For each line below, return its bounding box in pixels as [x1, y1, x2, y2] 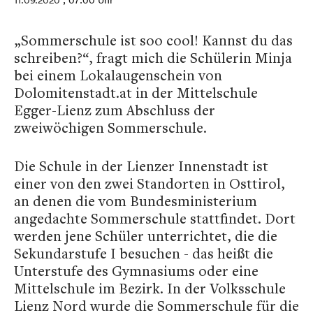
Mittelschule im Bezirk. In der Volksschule [14, 279, 286, 298]
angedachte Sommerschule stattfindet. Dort [14, 209, 296, 228]
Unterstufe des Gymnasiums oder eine [14, 261, 259, 280]
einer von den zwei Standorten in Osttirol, [14, 174, 285, 193]
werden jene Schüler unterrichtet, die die [14, 226, 277, 245]
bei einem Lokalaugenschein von [14, 66, 222, 85]
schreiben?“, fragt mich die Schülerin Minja [14, 48, 292, 67]
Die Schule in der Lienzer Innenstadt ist [14, 156, 268, 175]
